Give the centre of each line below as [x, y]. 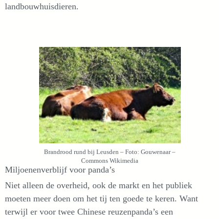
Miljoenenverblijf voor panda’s [60, 169]
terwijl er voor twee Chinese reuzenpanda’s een [89, 211]
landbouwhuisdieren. [42, 7]
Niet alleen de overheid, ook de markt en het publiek [99, 185]
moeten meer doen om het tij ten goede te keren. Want [101, 198]
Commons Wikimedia [109, 161]
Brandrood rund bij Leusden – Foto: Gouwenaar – [109, 152]
